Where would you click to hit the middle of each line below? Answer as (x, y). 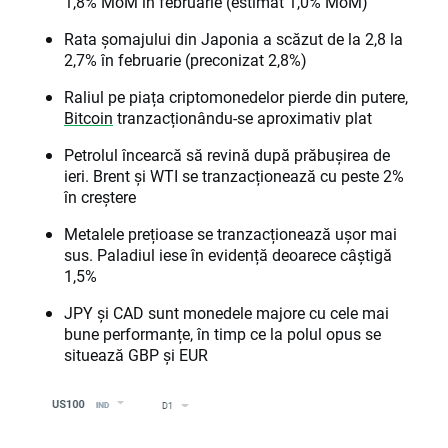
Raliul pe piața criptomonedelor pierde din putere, (236, 97)
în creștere (100, 197)
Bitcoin (88, 118)
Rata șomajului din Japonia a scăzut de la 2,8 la (233, 39)
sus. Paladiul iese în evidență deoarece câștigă (228, 255)
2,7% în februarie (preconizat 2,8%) (185, 60)
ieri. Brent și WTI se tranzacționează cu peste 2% (234, 176)
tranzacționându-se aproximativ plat (242, 118)
